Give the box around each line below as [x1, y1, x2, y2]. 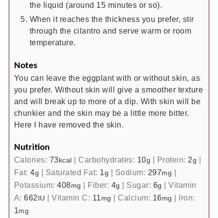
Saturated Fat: [45, 167, 100, 177]
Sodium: [115, 167, 148, 177]
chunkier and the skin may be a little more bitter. [14, 108, 189, 117]
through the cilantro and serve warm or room [29, 26, 192, 36]
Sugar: [127, 180, 153, 189]
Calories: [14, 155, 50, 164]
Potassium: [14, 180, 57, 189]
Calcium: [118, 193, 153, 202]
